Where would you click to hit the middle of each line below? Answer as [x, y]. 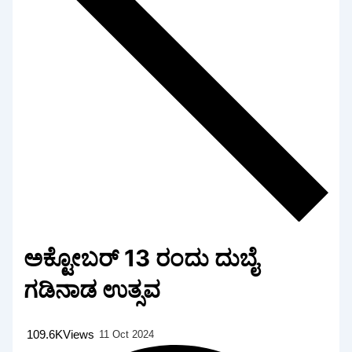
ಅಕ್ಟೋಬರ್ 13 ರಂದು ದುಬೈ [141, 258]
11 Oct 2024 [127, 334]
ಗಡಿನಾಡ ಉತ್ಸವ [92, 289]
